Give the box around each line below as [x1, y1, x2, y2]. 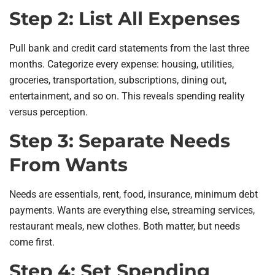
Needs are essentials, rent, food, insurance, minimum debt [9, 188, 258, 200]
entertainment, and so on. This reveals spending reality [9, 90, 245, 102]
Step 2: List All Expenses [9, 7, 240, 30]
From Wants [9, 153, 128, 176]
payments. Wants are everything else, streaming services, [9, 204, 255, 216]
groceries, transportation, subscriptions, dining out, [9, 74, 227, 86]
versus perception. [9, 106, 88, 118]
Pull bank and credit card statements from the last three [9, 42, 249, 54]
